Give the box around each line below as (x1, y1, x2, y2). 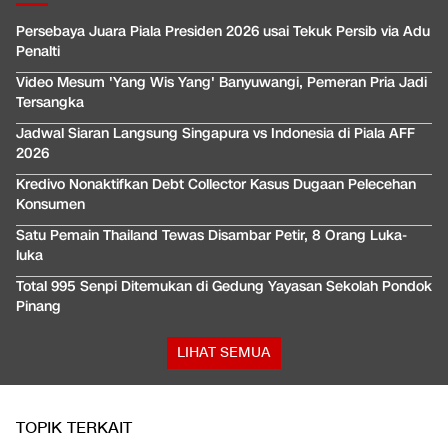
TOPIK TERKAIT (16, 418, 132, 440)
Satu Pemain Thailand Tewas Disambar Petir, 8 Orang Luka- (16, 226, 407, 246)
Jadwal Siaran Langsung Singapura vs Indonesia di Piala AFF (16, 124, 415, 144)
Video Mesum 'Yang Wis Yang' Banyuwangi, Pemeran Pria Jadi (16, 73, 427, 93)
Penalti (16, 42, 60, 62)
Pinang (16, 297, 61, 317)
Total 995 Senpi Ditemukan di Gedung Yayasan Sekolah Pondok (16, 277, 432, 297)
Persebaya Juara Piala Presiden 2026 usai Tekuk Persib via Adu (16, 22, 430, 42)
